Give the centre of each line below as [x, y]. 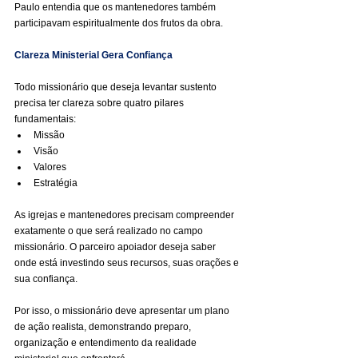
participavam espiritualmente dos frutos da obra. [119, 23]
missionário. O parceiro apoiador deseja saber [116, 247]
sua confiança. [46, 279]
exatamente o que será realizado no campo [110, 231]
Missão [49, 135]
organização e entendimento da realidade [107, 343]
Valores [50, 167]
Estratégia [56, 183]
